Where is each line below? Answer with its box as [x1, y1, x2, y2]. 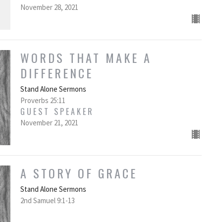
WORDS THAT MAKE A [20, 49, 152, 67]
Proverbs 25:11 [20, 96, 65, 106]
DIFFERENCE [20, 64, 93, 82]
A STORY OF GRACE [20, 164, 137, 182]
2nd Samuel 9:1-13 [20, 196, 75, 206]
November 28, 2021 [20, 2, 78, 12]
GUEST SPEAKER [20, 106, 94, 118]
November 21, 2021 [20, 118, 78, 128]
